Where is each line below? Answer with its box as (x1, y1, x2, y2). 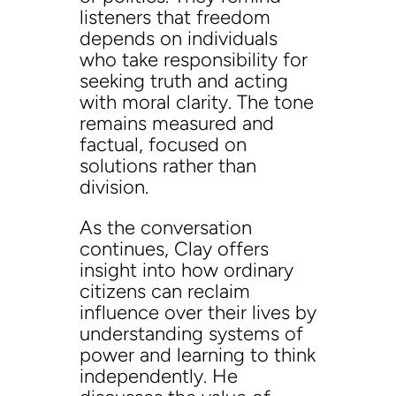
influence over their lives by (79, 301, 316, 324)
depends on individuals (79, 27, 278, 50)
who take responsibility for (79, 48, 308, 72)
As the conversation (79, 216, 252, 240)
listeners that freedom (79, 5, 270, 29)
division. (79, 175, 148, 199)
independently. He (79, 364, 238, 388)
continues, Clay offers (79, 237, 269, 261)
